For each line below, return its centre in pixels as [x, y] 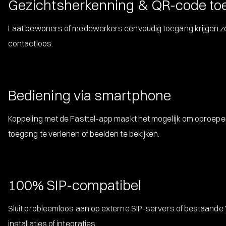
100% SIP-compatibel [75, 185]
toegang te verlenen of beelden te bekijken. [84, 133]
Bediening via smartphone [90, 95]
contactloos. [31, 43]
